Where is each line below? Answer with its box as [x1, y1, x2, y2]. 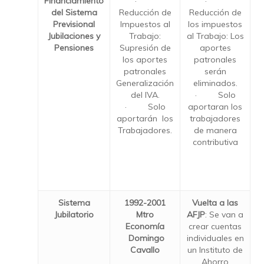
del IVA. [130, 90, 160, 100]
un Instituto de [187, 245, 243, 255]
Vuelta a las [192, 197, 238, 208]
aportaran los [188, 101, 242, 112]
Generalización [116, 78, 174, 88]
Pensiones [54, 42, 94, 53]
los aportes [123, 54, 167, 65]
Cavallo [130, 245, 160, 255]
